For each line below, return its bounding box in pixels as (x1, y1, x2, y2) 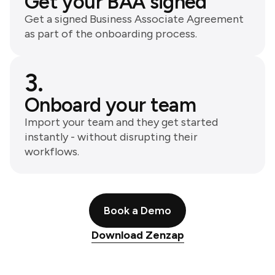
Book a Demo (104, 203, 171, 217)
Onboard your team (25, 93, 196, 117)
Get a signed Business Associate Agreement (25, 12, 244, 26)
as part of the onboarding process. (25, 26, 197, 41)
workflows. (25, 144, 79, 158)
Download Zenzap (91, 228, 184, 242)
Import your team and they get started (25, 115, 218, 129)
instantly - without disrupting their (25, 130, 198, 144)
